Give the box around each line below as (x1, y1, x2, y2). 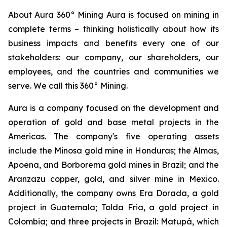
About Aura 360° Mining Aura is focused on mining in (8, 10, 219, 20)
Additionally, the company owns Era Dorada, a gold (8, 188, 219, 198)
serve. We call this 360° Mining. (8, 81, 128, 91)
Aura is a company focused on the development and (8, 103, 219, 113)
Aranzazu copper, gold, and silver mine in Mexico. (8, 174, 219, 184)
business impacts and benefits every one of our (8, 38, 219, 48)
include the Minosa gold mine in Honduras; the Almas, (8, 145, 219, 156)
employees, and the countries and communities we (8, 66, 219, 77)
